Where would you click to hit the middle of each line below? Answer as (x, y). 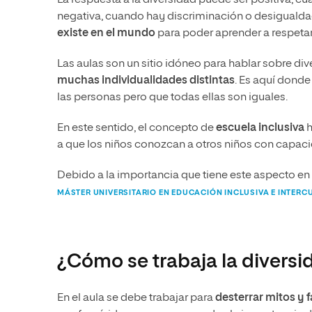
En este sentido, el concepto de (136, 128)
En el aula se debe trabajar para (136, 298)
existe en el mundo (106, 34)
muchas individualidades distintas (146, 81)
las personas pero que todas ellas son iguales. (172, 98)
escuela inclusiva (260, 128)
